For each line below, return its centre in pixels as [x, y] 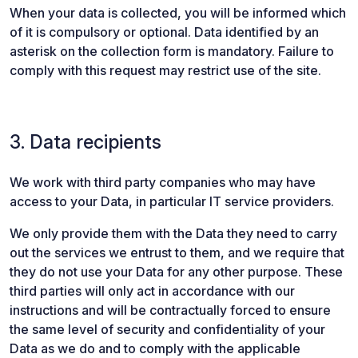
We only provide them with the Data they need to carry [173, 233]
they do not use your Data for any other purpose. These [176, 272]
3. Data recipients [86, 142]
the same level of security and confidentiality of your [167, 329]
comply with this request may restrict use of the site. [165, 70]
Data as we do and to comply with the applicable [155, 348]
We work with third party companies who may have [163, 182]
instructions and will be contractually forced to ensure [170, 310]
